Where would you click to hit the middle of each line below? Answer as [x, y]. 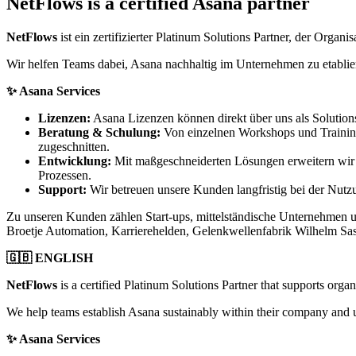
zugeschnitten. [74, 146]
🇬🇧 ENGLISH [50, 257]
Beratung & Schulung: [99, 132]
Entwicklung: [75, 161]
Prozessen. [65, 175]
